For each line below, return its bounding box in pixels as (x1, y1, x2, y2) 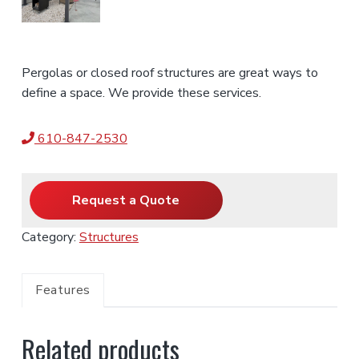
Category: (21, 228, 79, 247)
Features (34, 281, 91, 300)
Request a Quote (72, 192, 180, 210)
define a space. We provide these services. (21, 84, 261, 103)
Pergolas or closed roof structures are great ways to (21, 64, 318, 83)
